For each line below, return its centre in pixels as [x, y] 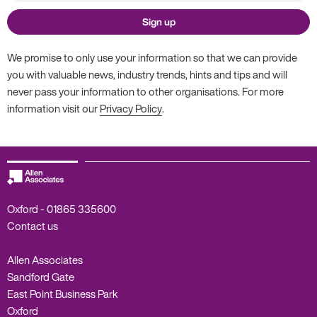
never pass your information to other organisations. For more [145, 91]
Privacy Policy [131, 108]
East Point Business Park [63, 294]
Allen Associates [45, 260]
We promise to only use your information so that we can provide [152, 57]
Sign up [158, 21]
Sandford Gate [41, 277]
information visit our [53, 108]
